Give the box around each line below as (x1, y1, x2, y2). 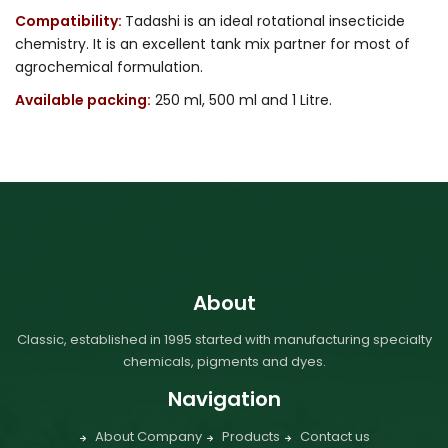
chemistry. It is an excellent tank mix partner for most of (15, 33, 410, 54)
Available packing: (15, 89, 151, 110)
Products (221, 426, 280, 446)
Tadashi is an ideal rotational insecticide (125, 10, 405, 31)
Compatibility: (15, 10, 125, 31)
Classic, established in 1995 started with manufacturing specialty (16, 329, 432, 349)
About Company (94, 426, 202, 446)
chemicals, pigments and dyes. (122, 351, 326, 371)
